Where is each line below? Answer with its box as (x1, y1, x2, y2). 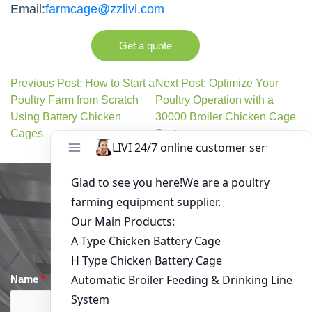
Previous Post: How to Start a (10, 77, 155, 89)
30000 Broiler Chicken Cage (155, 110, 297, 123)
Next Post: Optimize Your (155, 77, 279, 89)
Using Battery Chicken (10, 110, 121, 123)
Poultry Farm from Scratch (10, 93, 139, 106)
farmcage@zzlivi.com (45, 1, 164, 16)
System (155, 127, 193, 139)
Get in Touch (93, 198, 219, 221)
